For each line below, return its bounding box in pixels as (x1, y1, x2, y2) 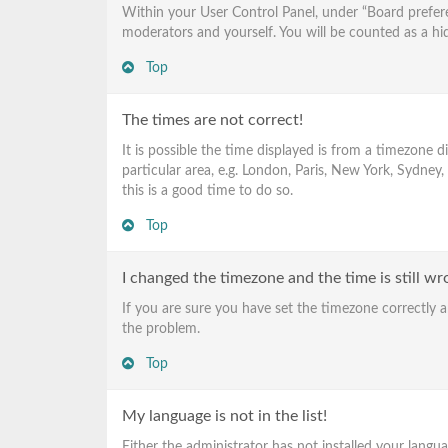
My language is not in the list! (122, 408, 327, 424)
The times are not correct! (122, 112, 303, 128)
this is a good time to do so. (122, 183, 293, 198)
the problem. (122, 321, 200, 336)
